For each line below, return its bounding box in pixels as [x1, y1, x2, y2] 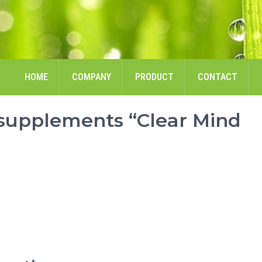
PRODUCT [135, 71, 174, 82]
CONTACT [197, 71, 237, 82]
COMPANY [71, 71, 111, 82]
